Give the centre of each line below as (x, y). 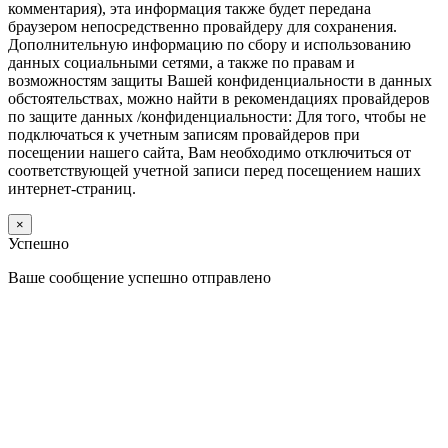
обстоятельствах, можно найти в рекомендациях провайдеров (219, 99)
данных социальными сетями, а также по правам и (181, 63)
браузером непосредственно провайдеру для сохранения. (202, 27)
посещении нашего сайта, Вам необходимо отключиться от (209, 153)
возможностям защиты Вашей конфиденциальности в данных (220, 81)
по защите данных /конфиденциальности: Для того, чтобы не (217, 117)
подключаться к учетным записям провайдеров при (184, 135)
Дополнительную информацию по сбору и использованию (209, 45)
